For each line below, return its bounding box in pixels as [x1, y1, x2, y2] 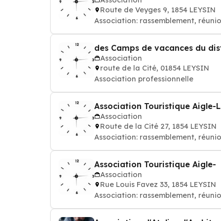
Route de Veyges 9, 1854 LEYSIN [100, 5, 216, 14]
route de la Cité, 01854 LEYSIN [100, 63, 209, 73]
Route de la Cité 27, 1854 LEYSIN [100, 121, 217, 131]
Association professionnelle [94, 74, 193, 83]
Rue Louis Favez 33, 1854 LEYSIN [100, 180, 216, 189]
